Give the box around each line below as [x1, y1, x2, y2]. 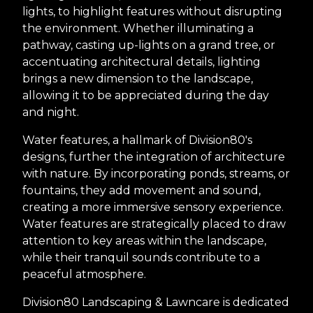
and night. [22, 105, 79, 119]
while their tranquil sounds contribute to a [22, 251, 260, 265]
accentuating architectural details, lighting [22, 55, 261, 69]
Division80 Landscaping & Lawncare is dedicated [22, 296, 289, 310]
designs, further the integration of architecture [22, 150, 285, 164]
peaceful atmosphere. [22, 268, 146, 282]
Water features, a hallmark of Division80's [22, 133, 252, 147]
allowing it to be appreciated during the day [22, 89, 269, 103]
